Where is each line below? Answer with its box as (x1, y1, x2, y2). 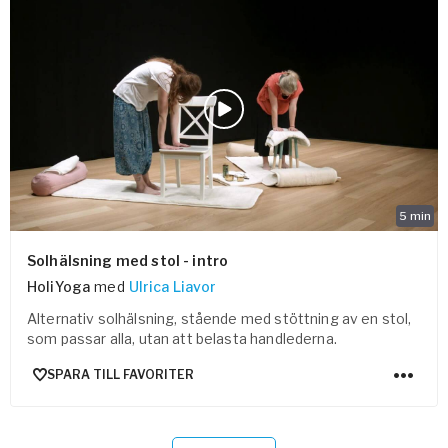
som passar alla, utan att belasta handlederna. (27, 329, 337, 347)
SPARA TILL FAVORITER (47, 367, 194, 383)
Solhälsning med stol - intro (27, 251, 229, 269)
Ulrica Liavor (128, 277, 217, 295)
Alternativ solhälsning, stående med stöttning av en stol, (27, 309, 412, 327)
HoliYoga (27, 277, 91, 295)
